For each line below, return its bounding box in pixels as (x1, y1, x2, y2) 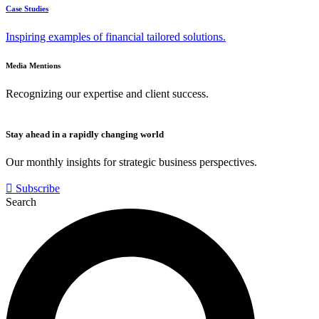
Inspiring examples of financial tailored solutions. (6, 30, 226, 43)
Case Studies (6, 4, 48, 13)
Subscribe (16, 182, 60, 195)
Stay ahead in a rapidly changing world (6, 128, 164, 140)
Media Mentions (6, 61, 61, 70)
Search (6, 196, 36, 209)
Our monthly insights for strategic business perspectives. (6, 156, 257, 169)
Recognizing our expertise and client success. (6, 87, 209, 100)
